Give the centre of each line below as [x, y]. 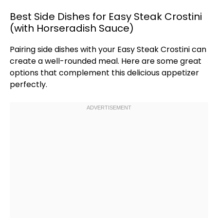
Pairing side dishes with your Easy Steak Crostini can [108, 49]
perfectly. [28, 84]
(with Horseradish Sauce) [72, 28]
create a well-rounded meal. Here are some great [106, 61]
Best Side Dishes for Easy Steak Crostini [106, 17]
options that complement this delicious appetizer [104, 73]
